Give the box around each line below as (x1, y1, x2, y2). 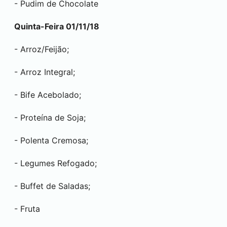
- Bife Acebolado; (14, 90, 81, 100)
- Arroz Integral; (14, 67, 75, 77)
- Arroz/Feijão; (14, 44, 69, 54)
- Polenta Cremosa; (14, 135, 88, 145)
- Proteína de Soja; (14, 112, 86, 123)
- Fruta (14, 204, 40, 214)
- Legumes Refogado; (14, 158, 97, 168)
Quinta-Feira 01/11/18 (14, 21, 99, 31)
